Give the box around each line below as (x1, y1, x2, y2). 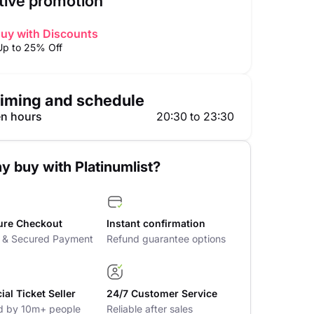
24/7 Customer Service (106, 287, 217, 299)
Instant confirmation (106, 217, 205, 229)
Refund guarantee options (106, 233, 226, 245)
